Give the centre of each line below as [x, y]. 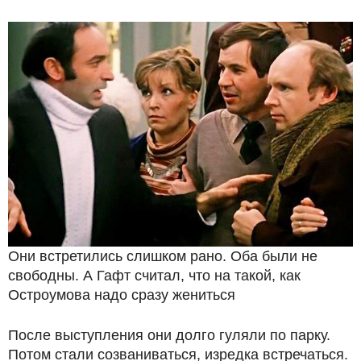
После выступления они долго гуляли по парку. [169, 336]
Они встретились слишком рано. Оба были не [163, 257]
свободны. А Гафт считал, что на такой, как [154, 276]
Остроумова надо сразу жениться [122, 295]
